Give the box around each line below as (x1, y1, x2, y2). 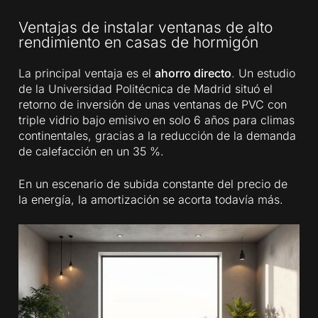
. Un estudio (231, 65, 296, 80)
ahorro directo (155, 65, 232, 80)
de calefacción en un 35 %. (18, 143, 165, 158)
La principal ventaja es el (18, 65, 155, 80)
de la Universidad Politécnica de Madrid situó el (18, 81, 273, 96)
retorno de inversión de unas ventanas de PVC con (18, 97, 287, 111)
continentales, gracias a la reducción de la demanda (18, 128, 297, 143)
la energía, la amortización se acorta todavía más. (18, 192, 284, 207)
